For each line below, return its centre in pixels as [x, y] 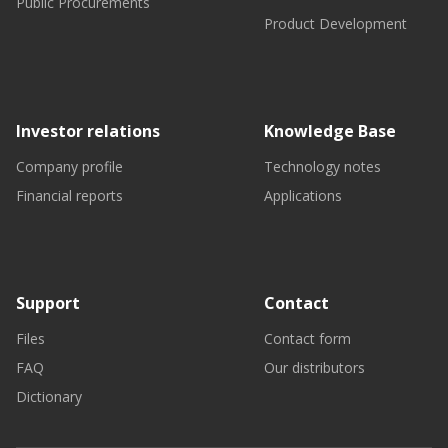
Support [48, 303]
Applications [303, 195]
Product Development [335, 23]
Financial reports [69, 195]
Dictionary [49, 396]
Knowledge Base [330, 131]
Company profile [69, 166]
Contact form [307, 338]
